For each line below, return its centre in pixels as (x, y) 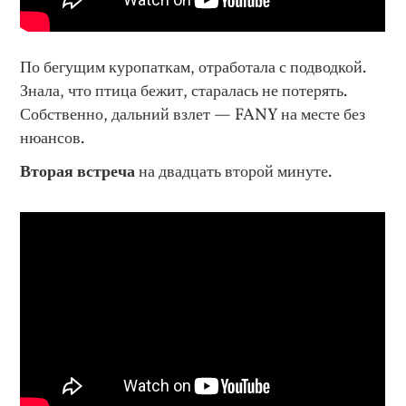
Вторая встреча (78, 173)
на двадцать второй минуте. (234, 173)
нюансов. (53, 139)
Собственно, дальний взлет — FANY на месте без (193, 116)
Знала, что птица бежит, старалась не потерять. (184, 92)
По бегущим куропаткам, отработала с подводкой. (193, 68)
